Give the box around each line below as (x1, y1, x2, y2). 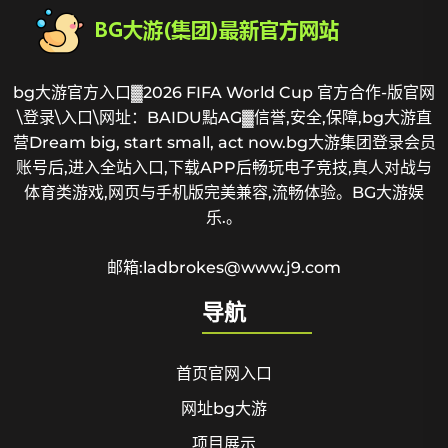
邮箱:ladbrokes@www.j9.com (107, 258, 341, 278)
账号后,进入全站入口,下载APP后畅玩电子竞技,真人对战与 (16, 158, 432, 178)
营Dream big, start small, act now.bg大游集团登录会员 (12, 133, 436, 153)
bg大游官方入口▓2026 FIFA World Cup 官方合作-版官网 (13, 83, 435, 103)
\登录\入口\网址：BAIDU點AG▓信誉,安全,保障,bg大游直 (16, 108, 432, 128)
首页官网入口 (176, 364, 272, 384)
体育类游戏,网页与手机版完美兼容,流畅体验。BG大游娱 (24, 183, 424, 203)
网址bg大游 (181, 399, 267, 419)
